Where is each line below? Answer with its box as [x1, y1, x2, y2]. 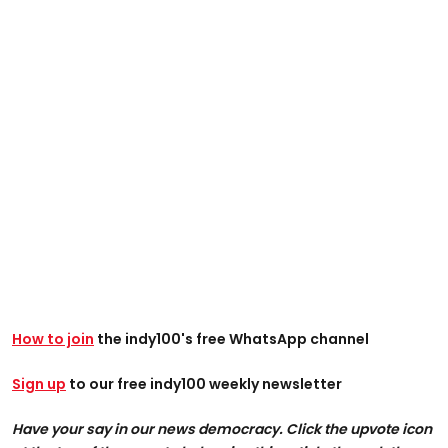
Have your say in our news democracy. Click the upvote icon [12, 418, 432, 439]
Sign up [12, 373, 66, 394]
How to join [12, 328, 94, 349]
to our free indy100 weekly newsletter [66, 373, 342, 394]
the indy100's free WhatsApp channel [94, 328, 369, 349]
